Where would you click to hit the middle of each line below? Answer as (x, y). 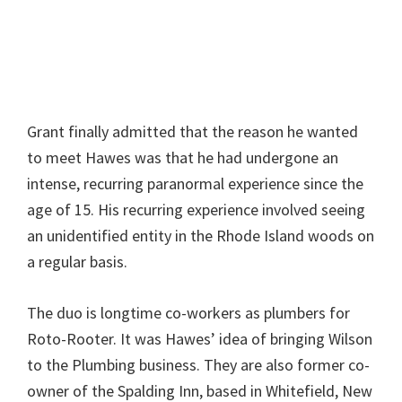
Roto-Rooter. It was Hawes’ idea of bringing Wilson (200, 339)
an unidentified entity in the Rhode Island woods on (201, 236)
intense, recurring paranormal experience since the (195, 184)
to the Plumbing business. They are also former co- (198, 365)
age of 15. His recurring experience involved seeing (196, 210)
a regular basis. (77, 262)
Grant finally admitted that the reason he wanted (192, 132)
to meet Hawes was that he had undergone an (183, 158)
